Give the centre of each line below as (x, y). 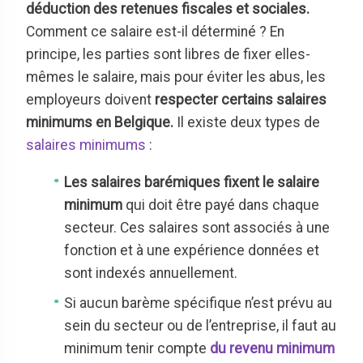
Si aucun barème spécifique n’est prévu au (199, 303)
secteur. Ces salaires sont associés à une (197, 227)
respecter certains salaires (239, 100)
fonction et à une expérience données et (192, 250)
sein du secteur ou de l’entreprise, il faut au (201, 325)
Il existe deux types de (247, 123)
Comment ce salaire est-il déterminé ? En (155, 32)
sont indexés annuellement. (151, 273)
